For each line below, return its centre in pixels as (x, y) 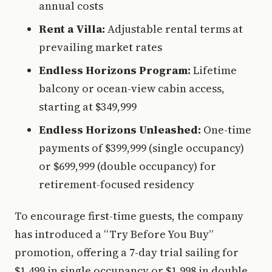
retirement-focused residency (117, 184)
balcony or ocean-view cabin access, (132, 88)
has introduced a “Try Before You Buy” (114, 234)
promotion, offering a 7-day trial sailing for (127, 252)
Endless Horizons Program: (115, 70)
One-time (226, 130)
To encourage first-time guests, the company (129, 216)
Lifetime (214, 70)
